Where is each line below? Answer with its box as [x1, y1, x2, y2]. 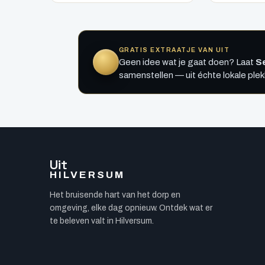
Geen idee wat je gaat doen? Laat [119, 57, 256, 67]
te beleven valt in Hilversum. [50, 216, 154, 225]
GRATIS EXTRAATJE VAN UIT [119, 46, 230, 53]
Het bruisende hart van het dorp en [50, 190, 180, 199]
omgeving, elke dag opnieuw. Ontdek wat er [50, 203, 212, 212]
